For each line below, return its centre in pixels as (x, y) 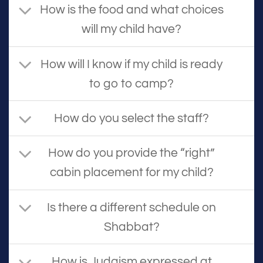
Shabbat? (131, 227)
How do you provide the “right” (131, 153)
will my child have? (131, 29)
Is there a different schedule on (131, 207)
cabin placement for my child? (131, 173)
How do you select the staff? (131, 119)
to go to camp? (131, 83)
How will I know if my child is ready (131, 64)
